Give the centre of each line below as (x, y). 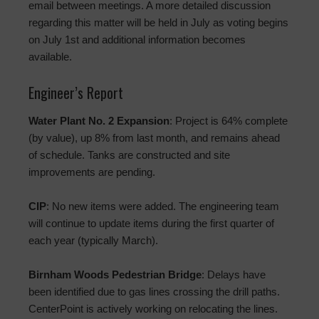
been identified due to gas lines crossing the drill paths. (154, 292)
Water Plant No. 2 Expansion (99, 121)
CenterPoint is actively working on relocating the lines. (153, 309)
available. (50, 57)
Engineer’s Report (76, 93)
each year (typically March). (93, 241)
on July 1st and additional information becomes (137, 40)
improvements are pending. (92, 172)
